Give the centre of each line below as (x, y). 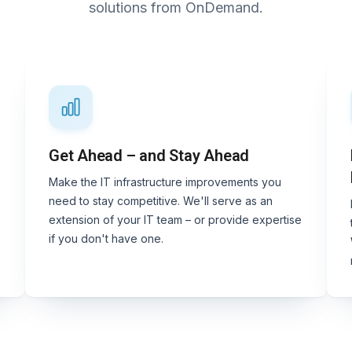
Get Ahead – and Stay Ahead (149, 155)
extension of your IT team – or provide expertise (175, 219)
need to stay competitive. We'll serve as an (161, 200)
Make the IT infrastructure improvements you (165, 181)
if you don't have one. (106, 238)
